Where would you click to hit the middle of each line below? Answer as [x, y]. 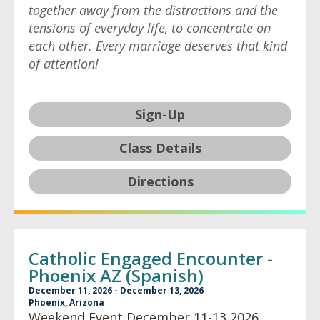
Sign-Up [160, 114]
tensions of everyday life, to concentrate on [150, 28]
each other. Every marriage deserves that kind [158, 46]
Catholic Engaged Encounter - [151, 258]
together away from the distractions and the [153, 10]
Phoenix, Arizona [66, 302]
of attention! [64, 64]
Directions [160, 181]
